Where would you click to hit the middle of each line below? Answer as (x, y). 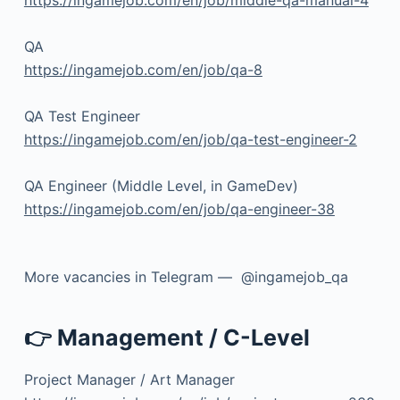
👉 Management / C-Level (167, 338)
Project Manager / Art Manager (129, 380)
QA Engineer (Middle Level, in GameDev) (161, 185)
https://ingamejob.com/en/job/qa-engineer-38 (179, 208)
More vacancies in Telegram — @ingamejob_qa (186, 276)
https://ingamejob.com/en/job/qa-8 (143, 69)
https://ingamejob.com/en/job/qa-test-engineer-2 (190, 139)
